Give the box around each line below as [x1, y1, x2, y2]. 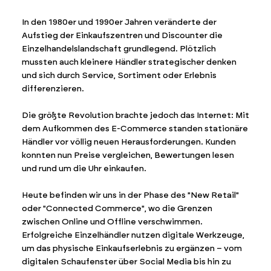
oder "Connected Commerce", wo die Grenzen [22, 203, 213, 214]
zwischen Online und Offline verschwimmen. [22, 217, 203, 227]
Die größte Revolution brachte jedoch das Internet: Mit [22, 110, 250, 121]
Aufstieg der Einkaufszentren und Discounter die [22, 30, 223, 41]
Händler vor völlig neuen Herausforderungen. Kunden [22, 137, 237, 148]
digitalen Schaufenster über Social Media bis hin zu [22, 256, 232, 267]
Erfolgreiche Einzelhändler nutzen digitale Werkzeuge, [22, 230, 245, 241]
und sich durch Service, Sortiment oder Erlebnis [22, 70, 217, 81]
